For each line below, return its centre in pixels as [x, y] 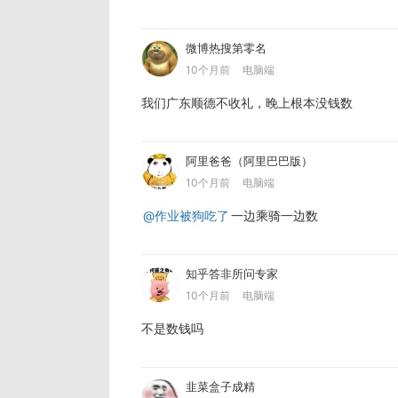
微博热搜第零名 [226, 48]
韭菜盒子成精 [220, 386]
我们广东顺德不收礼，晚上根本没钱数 [247, 102]
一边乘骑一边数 [275, 215]
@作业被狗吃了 [186, 215]
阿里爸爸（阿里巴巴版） [249, 160]
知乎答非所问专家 [232, 273]
